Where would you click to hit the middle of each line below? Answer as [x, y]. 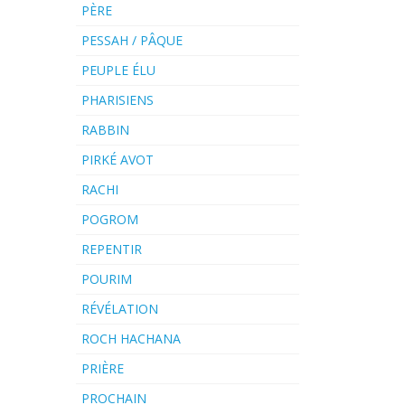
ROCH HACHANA [131, 339]
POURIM [106, 279]
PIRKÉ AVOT [117, 160]
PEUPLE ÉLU [118, 71]
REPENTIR [111, 250]
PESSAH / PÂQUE [132, 41]
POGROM [109, 220]
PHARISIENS [117, 100]
